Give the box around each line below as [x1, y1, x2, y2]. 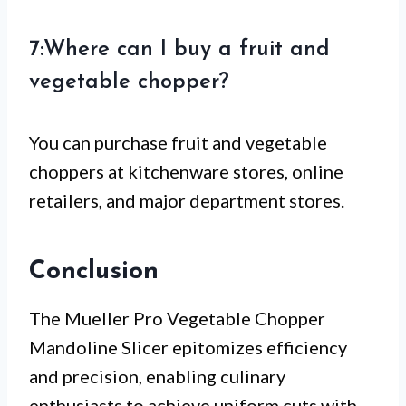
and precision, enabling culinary [29, 364, 285, 387]
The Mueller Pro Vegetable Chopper [29, 306, 325, 329]
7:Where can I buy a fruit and [29, 38, 330, 61]
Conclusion [29, 258, 159, 285]
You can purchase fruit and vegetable [29, 130, 327, 153]
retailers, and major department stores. [29, 188, 344, 211]
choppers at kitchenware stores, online [29, 159, 343, 182]
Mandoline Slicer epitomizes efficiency [29, 335, 347, 358]
